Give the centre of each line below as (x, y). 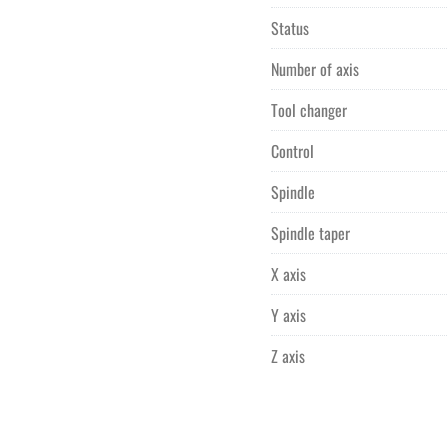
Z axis (288, 356)
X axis (288, 274)
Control (292, 151)
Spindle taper (310, 233)
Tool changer (309, 110)
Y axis (288, 315)
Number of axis (315, 69)
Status (290, 28)
